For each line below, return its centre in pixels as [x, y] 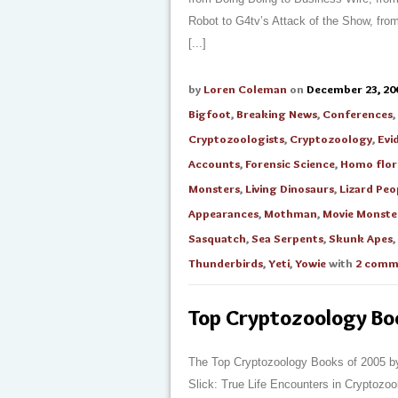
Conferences [358, 114]
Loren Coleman [245, 89]
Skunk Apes [361, 238]
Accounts [214, 163]
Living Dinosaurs [290, 188]
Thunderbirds [226, 263]
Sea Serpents [287, 238]
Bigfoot [210, 114]
